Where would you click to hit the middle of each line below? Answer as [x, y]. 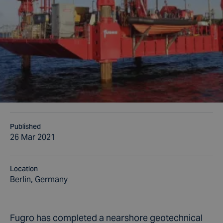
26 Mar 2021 [33, 137]
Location [24, 169]
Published [25, 126]
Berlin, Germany [39, 179]
